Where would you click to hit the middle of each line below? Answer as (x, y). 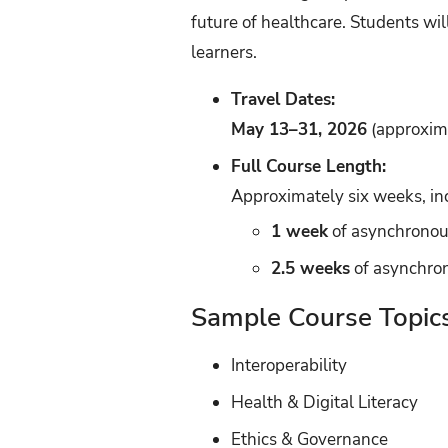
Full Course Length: (309, 166)
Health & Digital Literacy (325, 403)
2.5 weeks (311, 268)
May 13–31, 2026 (299, 129)
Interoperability (289, 365)
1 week (300, 231)
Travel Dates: (283, 99)
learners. (224, 52)
